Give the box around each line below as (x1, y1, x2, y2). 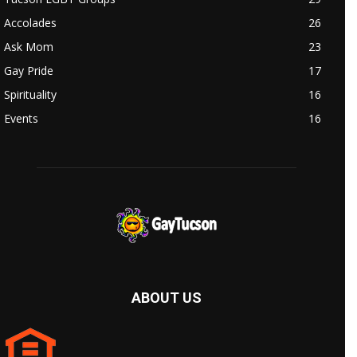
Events (4, 111, 38, 127)
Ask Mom (4, 39, 53, 55)
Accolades (4, 15, 57, 31)
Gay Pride (4, 63, 53, 79)
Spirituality (4, 87, 57, 103)
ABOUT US (131, 289, 202, 307)
